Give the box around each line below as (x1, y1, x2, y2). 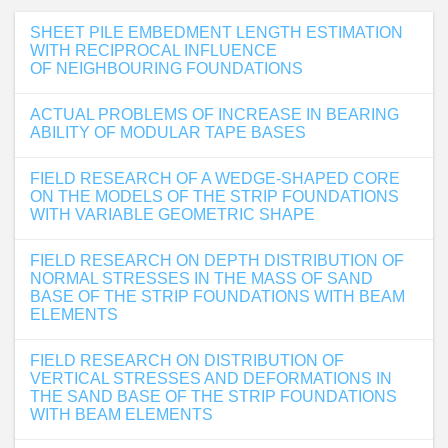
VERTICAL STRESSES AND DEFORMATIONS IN (30, 370, 392, 387)
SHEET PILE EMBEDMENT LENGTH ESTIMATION (30, 24, 403, 41)
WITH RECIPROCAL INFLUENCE (30, 42, 277, 59)
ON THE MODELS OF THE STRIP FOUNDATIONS (30, 188, 399, 205)
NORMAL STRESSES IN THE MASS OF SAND (30, 270, 373, 287)
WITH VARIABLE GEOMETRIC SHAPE (30, 206, 315, 223)
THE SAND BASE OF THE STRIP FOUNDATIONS (30, 388, 397, 405)
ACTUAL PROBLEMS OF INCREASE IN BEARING (30, 106, 399, 123)
